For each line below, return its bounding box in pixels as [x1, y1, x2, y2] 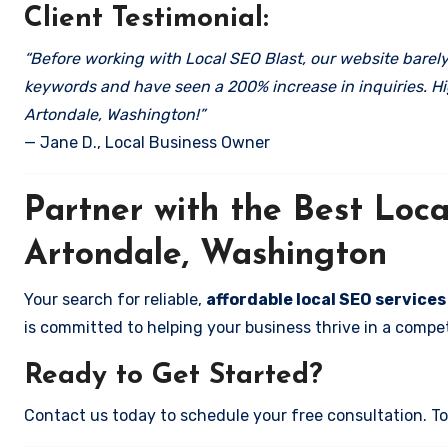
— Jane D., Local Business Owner [24, 133, 270, 152]
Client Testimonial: [24, 5, 269, 33]
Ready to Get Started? [24, 362, 323, 390]
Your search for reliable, [24, 290, 206, 309]
